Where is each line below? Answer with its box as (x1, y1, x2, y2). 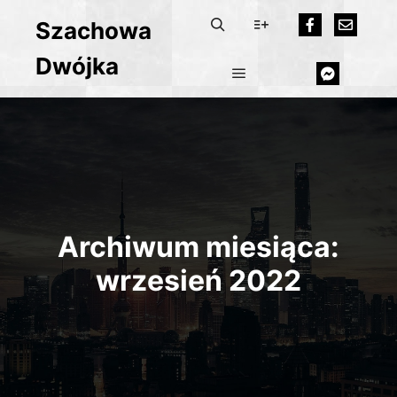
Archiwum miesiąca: (58, 230, 339, 264)
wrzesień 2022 (96, 263, 301, 298)
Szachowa (35, 17, 152, 44)
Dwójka (35, 52, 119, 80)
